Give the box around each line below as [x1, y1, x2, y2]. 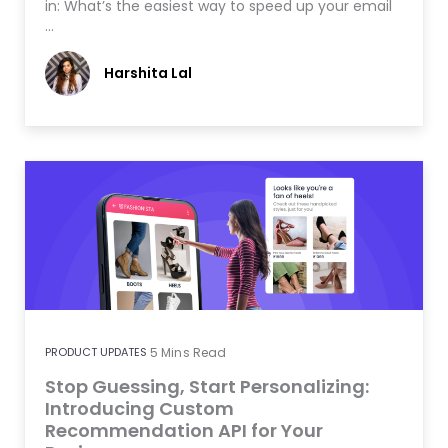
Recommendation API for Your [45, 418, 323, 444]
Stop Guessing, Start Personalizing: [45, 374, 369, 400]
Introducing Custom [45, 396, 234, 422]
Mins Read [161, 344, 227, 362]
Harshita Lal [104, 62, 192, 83]
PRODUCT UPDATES [45, 344, 147, 361]
